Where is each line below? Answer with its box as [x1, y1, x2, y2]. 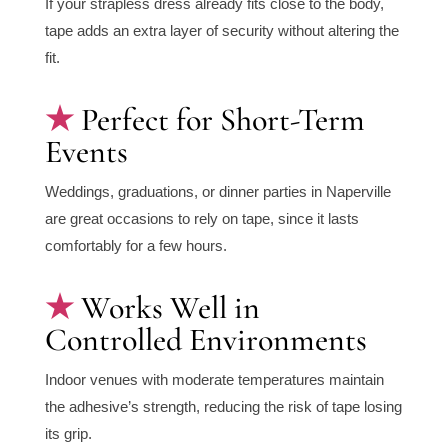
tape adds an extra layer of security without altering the [44, 22, 399, 40]
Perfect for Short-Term [80, 100, 365, 140]
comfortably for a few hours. [44, 237, 227, 255]
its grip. [44, 425, 92, 443]
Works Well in [80, 288, 260, 328]
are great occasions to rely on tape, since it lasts [44, 210, 359, 228]
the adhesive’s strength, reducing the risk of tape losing [44, 398, 402, 416]
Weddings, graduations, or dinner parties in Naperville [44, 183, 391, 201]
